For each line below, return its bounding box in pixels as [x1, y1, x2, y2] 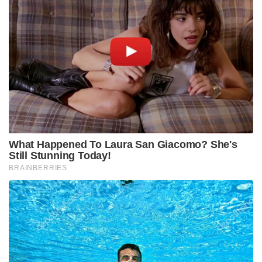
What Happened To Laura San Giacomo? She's [9, 139, 237, 151]
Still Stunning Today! [9, 150, 111, 162]
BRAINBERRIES [9, 164, 68, 173]
